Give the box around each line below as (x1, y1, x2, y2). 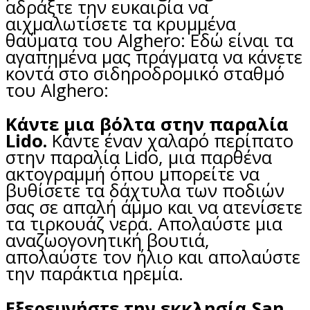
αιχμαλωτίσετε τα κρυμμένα (6, 11, 236, 36)
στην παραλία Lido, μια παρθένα (6, 145, 272, 170)
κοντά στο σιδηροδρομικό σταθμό (6, 61, 284, 86)
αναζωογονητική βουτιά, (6, 228, 210, 253)
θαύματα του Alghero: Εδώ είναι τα (6, 28, 293, 53)
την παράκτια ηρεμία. (6, 262, 183, 286)
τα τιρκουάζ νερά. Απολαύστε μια (6, 212, 282, 237)
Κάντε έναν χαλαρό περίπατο (47, 129, 293, 154)
